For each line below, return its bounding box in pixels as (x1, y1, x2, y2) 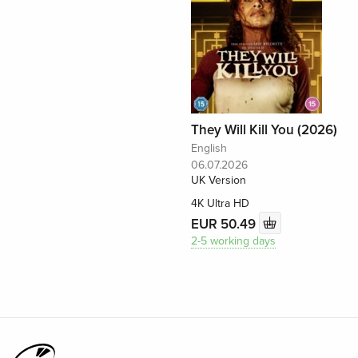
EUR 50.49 (190, 215, 259, 233)
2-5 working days (190, 234, 276, 249)
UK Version (190, 173, 246, 188)
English (190, 141, 227, 156)
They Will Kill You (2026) (190, 121, 337, 139)
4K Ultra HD (190, 197, 249, 211)
